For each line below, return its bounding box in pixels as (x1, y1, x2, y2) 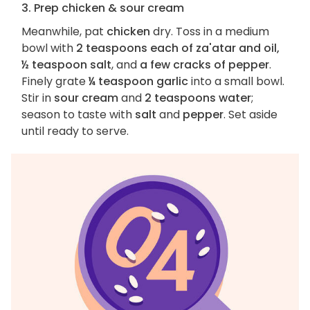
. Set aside (224, 106, 277, 122)
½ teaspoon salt (21, 56, 111, 73)
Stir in (21, 89, 54, 106)
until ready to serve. (21, 122, 129, 139)
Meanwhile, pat (21, 23, 107, 39)
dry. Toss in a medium (150, 23, 269, 39)
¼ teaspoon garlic (89, 73, 188, 89)
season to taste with (21, 106, 135, 122)
